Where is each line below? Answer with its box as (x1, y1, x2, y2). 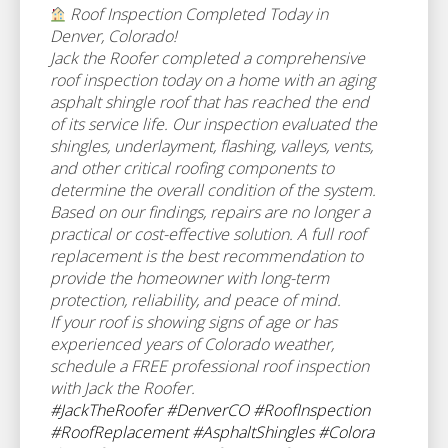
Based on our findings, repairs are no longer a (50, 201, 370, 223)
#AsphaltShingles (192, 421, 314, 443)
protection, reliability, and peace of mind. (50, 289, 341, 311)
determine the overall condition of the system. (50, 179, 376, 201)
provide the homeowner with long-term (50, 267, 329, 289)
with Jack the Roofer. (50, 377, 195, 399)
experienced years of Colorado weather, (50, 333, 334, 355)
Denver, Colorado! (50, 25, 177, 47)
